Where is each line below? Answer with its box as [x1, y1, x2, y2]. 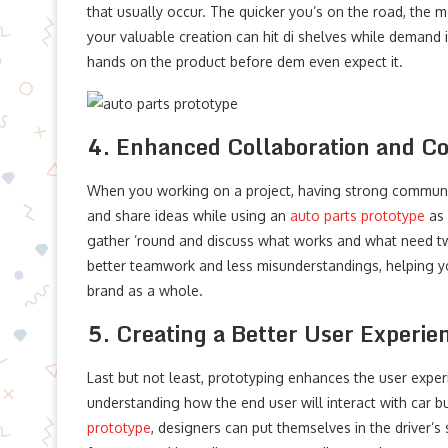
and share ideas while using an [87, 206, 290, 224]
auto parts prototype [290, 206, 425, 224]
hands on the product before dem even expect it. [87, 52, 403, 70]
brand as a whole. [87, 281, 203, 299]
